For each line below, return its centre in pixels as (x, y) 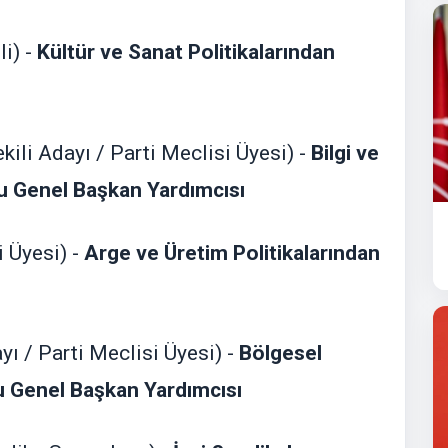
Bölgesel (280, 353)
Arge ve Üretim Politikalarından (232, 252)
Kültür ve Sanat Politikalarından (183, 52)
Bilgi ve (345, 152)
